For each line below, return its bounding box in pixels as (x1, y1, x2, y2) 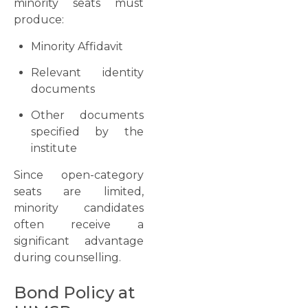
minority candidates (14, 201, 144, 214)
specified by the (31, 125, 144, 139)
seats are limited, (14, 184, 144, 198)
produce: (14, 13, 64, 27)
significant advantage (14, 234, 144, 247)
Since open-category (14, 168, 144, 181)
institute (31, 142, 77, 155)
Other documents (31, 109, 144, 122)
